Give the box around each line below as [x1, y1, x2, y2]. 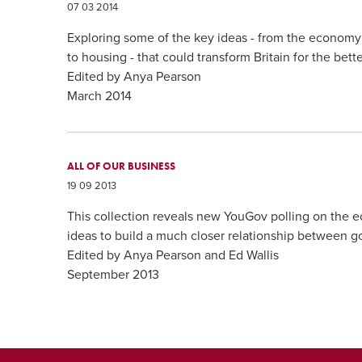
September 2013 [67, 267, 160, 284]
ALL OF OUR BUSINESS [67, 159, 176, 174]
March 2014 [67, 88, 133, 105]
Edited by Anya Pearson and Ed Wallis [67, 247, 280, 264]
